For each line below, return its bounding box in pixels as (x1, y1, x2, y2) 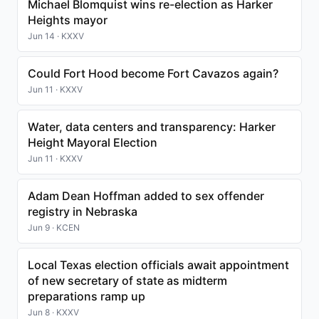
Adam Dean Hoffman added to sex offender (28, 189, 264, 203)
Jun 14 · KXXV (28, 31, 84, 41)
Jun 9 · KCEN (28, 222, 80, 233)
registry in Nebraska (28, 204, 137, 219)
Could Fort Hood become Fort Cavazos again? (28, 66, 278, 80)
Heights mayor (28, 13, 108, 27)
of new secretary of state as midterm (28, 273, 227, 288)
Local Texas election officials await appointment (28, 258, 289, 272)
